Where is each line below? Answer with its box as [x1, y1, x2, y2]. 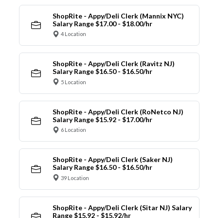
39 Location [61, 174, 89, 181]
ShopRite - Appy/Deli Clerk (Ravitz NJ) [52, 59, 175, 68]
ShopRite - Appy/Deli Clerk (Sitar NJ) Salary [52, 203, 192, 212]
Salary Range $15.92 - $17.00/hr [52, 115, 152, 124]
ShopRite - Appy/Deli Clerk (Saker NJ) [52, 155, 173, 164]
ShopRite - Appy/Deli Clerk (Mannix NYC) [52, 11, 184, 20]
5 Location [61, 78, 86, 85]
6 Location [61, 127, 86, 133]
